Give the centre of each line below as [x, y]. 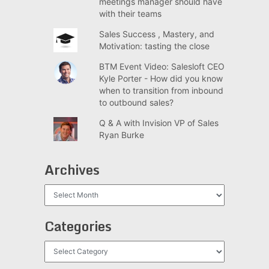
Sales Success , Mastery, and [156, 34]
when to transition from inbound [161, 90]
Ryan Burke [121, 134]
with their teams [130, 13]
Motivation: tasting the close [154, 46]
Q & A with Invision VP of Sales [159, 122]
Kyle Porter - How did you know [161, 78]
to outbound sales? [136, 102]
